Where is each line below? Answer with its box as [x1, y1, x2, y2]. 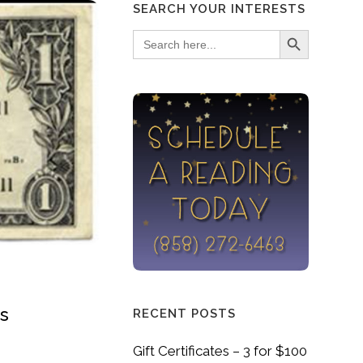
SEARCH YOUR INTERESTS [132, 2, 305, 16]
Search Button [279, 23, 310, 35]
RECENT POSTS [132, 305, 236, 321]
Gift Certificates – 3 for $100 [132, 342, 307, 359]
